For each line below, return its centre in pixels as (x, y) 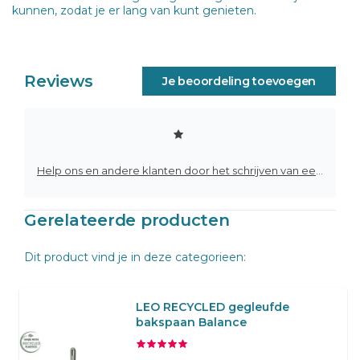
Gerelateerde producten (127, 220)
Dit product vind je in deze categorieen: (135, 257)
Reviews (59, 81)
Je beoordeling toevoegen (239, 81)
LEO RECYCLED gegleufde (213, 307)
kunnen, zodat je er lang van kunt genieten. (134, 10)
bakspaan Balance (191, 322)
